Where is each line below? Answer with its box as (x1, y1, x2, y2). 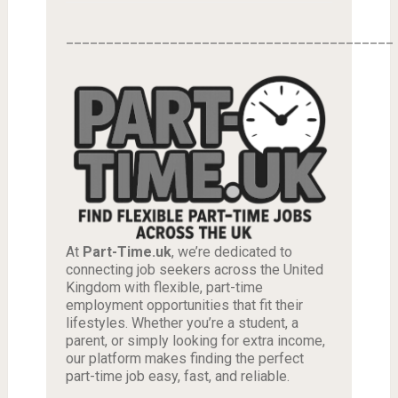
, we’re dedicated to (171, 243, 292, 261)
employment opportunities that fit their (65, 297, 303, 314)
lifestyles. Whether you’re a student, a (65, 314, 298, 332)
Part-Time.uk (82, 243, 171, 261)
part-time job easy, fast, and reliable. (65, 368, 290, 386)
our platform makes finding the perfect (65, 350, 304, 368)
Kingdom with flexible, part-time (65, 279, 263, 297)
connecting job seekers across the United (65, 261, 323, 279)
